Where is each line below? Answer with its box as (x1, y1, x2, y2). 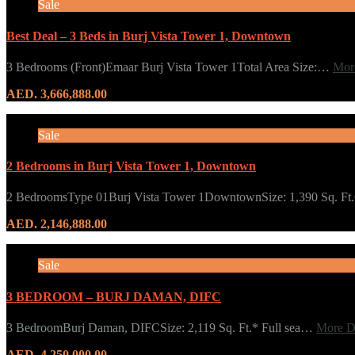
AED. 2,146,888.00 (6, 217, 107, 231)
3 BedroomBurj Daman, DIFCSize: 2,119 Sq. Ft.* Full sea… (6, 320, 316, 334)
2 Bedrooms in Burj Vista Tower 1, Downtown (6, 159, 256, 174)
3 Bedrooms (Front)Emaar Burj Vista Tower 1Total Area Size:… (6, 59, 333, 74)
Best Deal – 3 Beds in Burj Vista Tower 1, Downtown (6, 29, 291, 43)
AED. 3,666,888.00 (6, 86, 107, 101)
